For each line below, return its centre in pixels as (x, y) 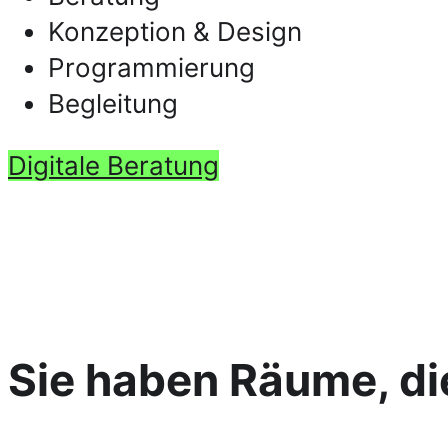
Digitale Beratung (113, 165)
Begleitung (113, 103)
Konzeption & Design (175, 31)
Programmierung (151, 67)
